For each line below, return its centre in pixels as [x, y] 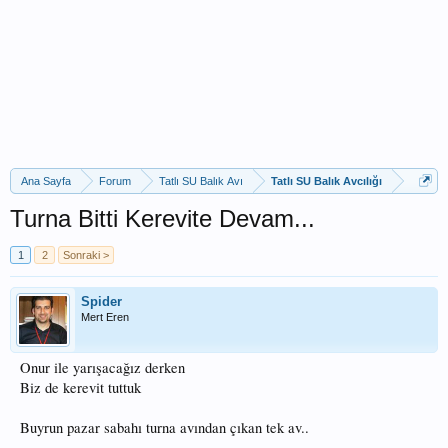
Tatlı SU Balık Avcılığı [326, 181]
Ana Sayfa [46, 181]
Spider [101, 301]
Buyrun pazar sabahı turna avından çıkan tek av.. [164, 427]
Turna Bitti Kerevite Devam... [162, 218]
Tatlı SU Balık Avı [201, 181]
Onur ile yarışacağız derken [102, 367]
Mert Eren [105, 317]
